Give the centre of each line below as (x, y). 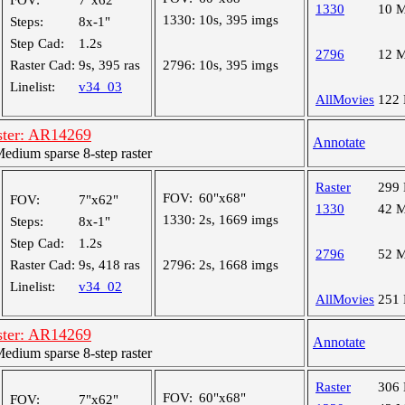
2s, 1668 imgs (239, 265)
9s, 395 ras (109, 65)
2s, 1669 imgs (239, 220)
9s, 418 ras (109, 265)
